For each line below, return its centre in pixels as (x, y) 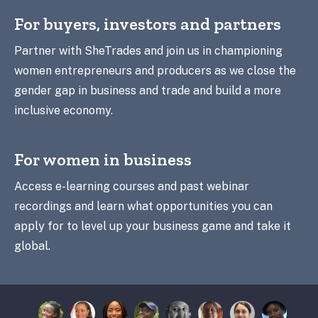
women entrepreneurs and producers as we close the (155, 71)
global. (32, 246)
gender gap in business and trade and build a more (148, 91)
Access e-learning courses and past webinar (132, 186)
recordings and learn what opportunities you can (143, 206)
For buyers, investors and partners (148, 24)
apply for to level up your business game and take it (153, 226)
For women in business (103, 159)
